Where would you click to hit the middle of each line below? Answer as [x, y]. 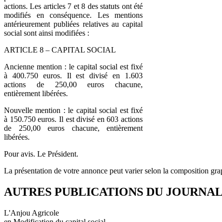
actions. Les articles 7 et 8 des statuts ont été [73, 6]
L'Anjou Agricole [31, 213]
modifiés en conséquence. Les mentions [73, 15]
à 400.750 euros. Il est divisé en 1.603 [73, 75]
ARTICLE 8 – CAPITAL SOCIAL [60, 50]
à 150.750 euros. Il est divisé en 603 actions [73, 119]
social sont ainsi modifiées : [47, 33]
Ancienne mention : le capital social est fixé [73, 66]
